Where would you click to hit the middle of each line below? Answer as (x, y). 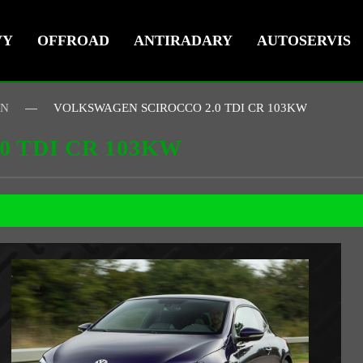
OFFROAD (73, 40)
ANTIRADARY (183, 40)
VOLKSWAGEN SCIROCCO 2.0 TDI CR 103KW (180, 108)
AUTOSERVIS (304, 40)
